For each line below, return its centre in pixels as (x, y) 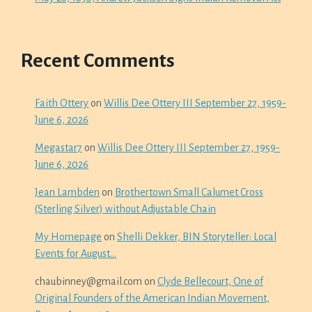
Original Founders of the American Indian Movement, (152, 298)
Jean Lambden (67, 192)
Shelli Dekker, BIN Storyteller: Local (197, 237)
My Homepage (68, 237)
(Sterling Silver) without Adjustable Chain (125, 209)
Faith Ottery (62, 103)
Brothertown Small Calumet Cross (189, 192)
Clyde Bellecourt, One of (210, 281)
